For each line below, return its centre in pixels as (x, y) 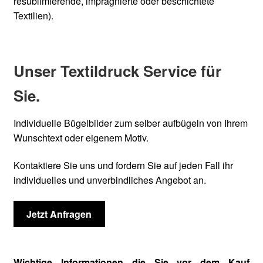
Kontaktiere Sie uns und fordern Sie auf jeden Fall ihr (123, 166)
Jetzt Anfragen (59, 214)
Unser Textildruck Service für (117, 70)
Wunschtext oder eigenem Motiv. (81, 137)
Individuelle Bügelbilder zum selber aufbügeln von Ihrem (130, 123)
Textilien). (33, 16)
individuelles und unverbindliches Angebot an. (109, 180)
